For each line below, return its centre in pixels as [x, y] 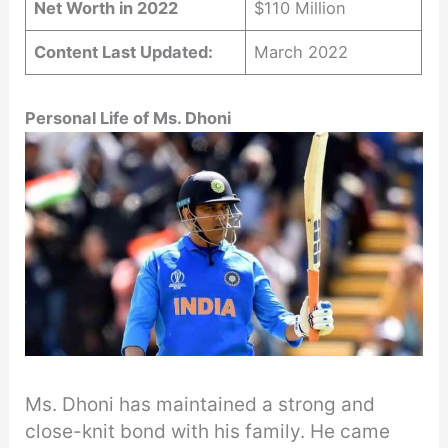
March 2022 [301, 52]
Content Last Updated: [124, 52]
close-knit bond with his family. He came [208, 431]
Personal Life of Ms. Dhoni [128, 118]
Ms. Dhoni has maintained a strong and [200, 404]
